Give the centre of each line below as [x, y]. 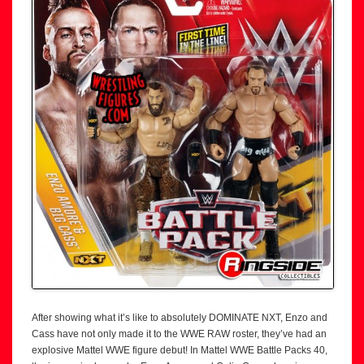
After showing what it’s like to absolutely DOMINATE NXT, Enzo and [180, 318]
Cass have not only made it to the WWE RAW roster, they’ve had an [179, 334]
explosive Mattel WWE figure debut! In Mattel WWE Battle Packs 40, [180, 351]
